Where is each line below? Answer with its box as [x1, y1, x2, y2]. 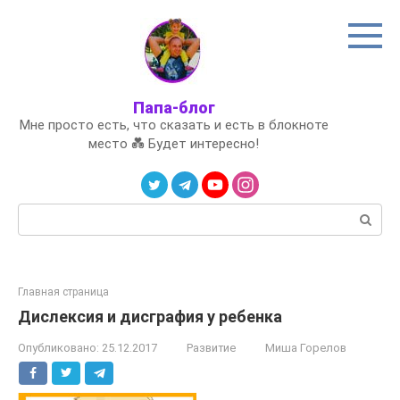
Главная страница [18, 286, 109, 298]
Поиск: [18, 204, 60, 221]
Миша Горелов [265, 341, 346, 354]
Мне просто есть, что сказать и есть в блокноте [19, 117, 329, 133]
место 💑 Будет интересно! [88, 136, 259, 152]
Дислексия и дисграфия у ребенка [18, 307, 282, 326]
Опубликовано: [18, 341, 99, 354]
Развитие [187, 341, 236, 354]
